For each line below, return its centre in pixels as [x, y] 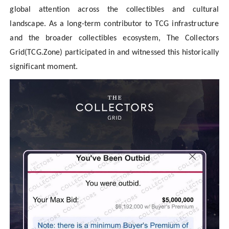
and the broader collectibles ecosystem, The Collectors [114, 39]
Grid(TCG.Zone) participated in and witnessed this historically [114, 53]
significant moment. [44, 67]
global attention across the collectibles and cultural [114, 10]
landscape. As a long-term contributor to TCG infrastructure [114, 24]
